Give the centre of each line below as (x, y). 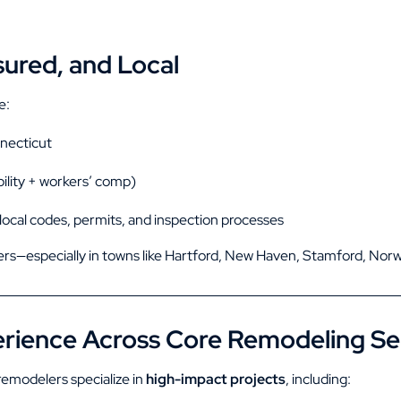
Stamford (333, 256)
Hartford (192, 256)
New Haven (260, 256)
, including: (318, 379)
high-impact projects (216, 379)
